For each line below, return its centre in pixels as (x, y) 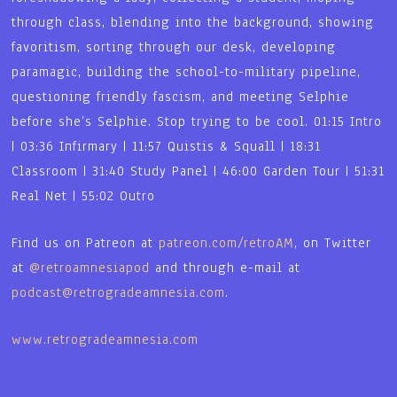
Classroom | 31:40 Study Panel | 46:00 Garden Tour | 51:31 (198, 171)
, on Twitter (333, 242)
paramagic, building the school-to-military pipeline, (187, 71)
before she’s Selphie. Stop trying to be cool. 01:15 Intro (197, 121)
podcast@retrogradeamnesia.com (119, 292)
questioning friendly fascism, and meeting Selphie (181, 96)
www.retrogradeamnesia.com (105, 339)
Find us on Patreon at (86, 242)
